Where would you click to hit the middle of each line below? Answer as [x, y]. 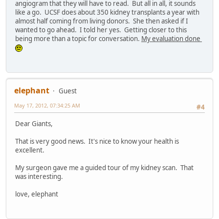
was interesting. [39, 177]
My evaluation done [172, 39]
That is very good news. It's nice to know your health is [97, 142]
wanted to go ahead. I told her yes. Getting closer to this [101, 30]
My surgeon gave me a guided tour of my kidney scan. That [104, 168]
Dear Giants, [34, 124]
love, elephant [37, 194]
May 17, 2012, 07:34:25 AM [47, 105]
